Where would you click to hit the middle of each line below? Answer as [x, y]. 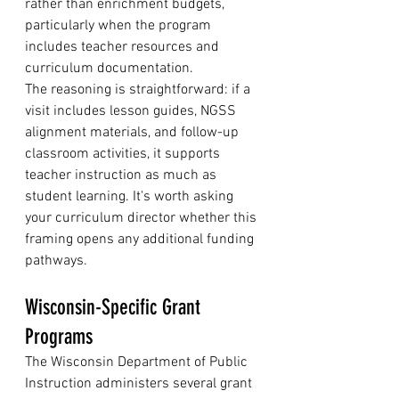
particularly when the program [120, 26]
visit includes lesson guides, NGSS [132, 112]
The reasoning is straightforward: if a [139, 90]
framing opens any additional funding [141, 240]
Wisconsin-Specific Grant [115, 308]
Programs [59, 337]
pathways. [56, 261]
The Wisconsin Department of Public [138, 363]
